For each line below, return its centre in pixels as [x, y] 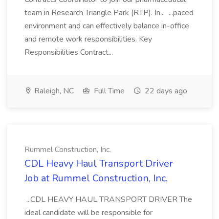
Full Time [108, 91]
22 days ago [165, 91]
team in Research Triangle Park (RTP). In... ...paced [109, 13]
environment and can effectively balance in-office [107, 26]
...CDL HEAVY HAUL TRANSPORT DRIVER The [108, 199]
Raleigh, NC [53, 91]
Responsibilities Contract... [70, 52]
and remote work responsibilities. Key [88, 39]
